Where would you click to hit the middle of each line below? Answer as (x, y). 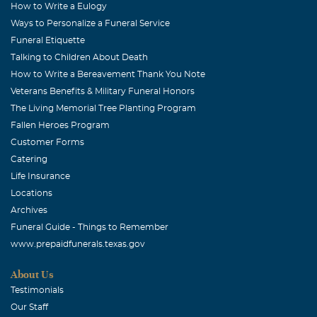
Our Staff (29, 307)
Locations (31, 193)
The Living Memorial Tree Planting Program (103, 108)
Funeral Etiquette (48, 40)
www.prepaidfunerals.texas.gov (78, 244)
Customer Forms (47, 142)
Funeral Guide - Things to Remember (90, 227)
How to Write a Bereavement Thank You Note (108, 74)
